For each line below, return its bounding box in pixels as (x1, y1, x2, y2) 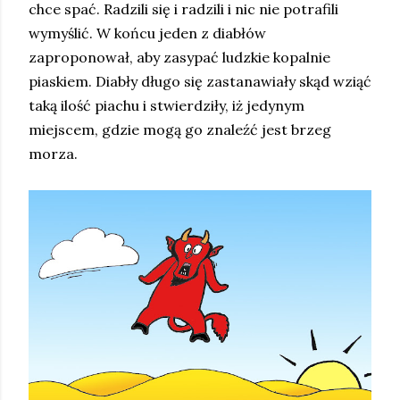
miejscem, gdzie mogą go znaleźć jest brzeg (29, 121, 331, 138)
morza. (29, 145, 78, 162)
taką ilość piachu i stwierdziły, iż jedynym (29, 96, 304, 114)
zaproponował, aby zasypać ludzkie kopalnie (29, 48, 330, 66)
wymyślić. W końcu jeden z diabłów (29, 24, 266, 42)
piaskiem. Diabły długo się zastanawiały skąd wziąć (29, 72, 371, 90)
